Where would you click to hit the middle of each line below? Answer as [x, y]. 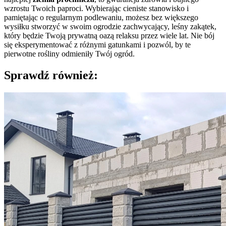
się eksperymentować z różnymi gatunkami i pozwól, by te [97, 44]
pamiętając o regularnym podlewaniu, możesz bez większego [101, 17]
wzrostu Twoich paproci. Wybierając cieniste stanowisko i [96, 8]
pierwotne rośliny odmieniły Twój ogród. [69, 53]
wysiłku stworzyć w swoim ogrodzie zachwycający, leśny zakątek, [110, 26]
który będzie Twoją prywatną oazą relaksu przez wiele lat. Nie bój [109, 35]
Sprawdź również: [51, 75]
